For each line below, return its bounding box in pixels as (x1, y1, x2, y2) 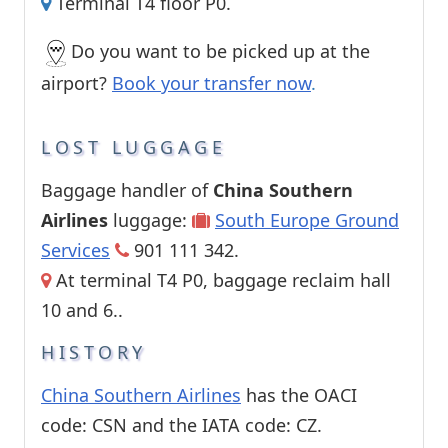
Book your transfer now (112, 71, 311, 96)
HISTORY (41, 340, 147, 365)
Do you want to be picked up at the (71, 39, 370, 64)
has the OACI (241, 383, 357, 408)
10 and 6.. (41, 298, 123, 323)
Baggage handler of (41, 178, 213, 203)
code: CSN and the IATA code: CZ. (41, 413, 322, 438)
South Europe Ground (215, 208, 399, 233)
